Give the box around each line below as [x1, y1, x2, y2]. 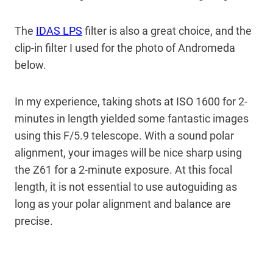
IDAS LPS [36, 24, 82, 37]
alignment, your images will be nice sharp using [15, 146, 242, 159]
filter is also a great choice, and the [82, 24, 252, 37]
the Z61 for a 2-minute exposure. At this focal [15, 163, 232, 176]
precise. [15, 214, 53, 227]
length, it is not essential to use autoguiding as [15, 180, 237, 193]
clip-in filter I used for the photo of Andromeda [15, 41, 235, 54]
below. [15, 58, 46, 71]
